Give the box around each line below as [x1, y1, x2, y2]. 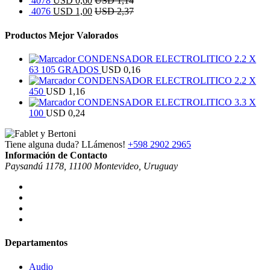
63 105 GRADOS [29, 64, 99, 75]
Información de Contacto [5, 149, 107, 160]
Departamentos [5, 237, 67, 248]
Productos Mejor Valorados [5, 30, 118, 40]
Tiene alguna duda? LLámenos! [5, 139, 125, 149]
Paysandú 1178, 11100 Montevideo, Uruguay [5, 160, 178, 171]
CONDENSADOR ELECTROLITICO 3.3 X [78, 96, 256, 107]
